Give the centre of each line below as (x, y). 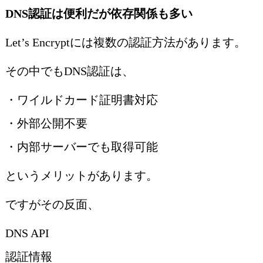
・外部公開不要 (46, 124)
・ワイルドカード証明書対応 (81, 100)
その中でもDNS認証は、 (69, 71)
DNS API (27, 233)
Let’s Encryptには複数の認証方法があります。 (125, 43)
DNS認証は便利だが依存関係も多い (99, 14)
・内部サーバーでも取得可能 (81, 147)
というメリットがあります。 (81, 176)
